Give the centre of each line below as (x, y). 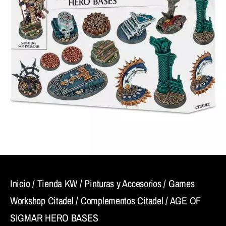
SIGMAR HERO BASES (54, 217)
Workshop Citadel (42, 200)
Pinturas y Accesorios (123, 183)
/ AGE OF (182, 200)
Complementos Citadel (122, 200)
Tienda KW (57, 183)
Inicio (20, 183)
